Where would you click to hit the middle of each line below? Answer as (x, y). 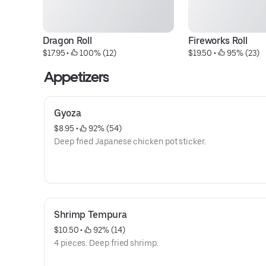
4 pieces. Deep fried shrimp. (106, 243)
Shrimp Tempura (91, 215)
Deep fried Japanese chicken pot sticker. (130, 141)
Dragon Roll (67, 41)
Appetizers (77, 77)
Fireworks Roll (218, 41)
